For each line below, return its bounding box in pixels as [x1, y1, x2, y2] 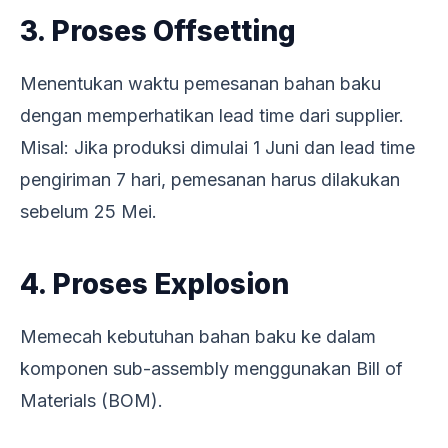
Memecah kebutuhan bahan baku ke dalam [20, 325, 376, 347]
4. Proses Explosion [20, 266, 289, 301]
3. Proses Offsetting [20, 13, 296, 48]
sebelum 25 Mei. [20, 200, 157, 222]
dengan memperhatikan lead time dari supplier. [20, 104, 404, 126]
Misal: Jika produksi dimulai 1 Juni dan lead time [20, 136, 415, 158]
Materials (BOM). [20, 389, 163, 411]
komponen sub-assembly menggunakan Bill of [20, 357, 403, 379]
